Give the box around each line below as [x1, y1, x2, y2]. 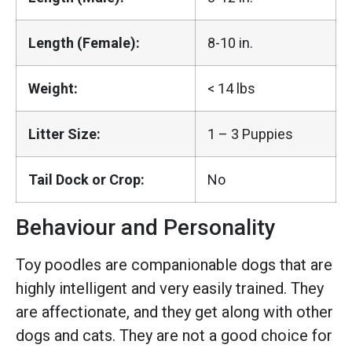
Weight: [28, 79, 78, 97]
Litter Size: [28, 125, 101, 142]
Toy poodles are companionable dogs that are [16, 255, 332, 274]
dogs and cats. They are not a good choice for [16, 325, 332, 345]
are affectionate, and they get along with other [16, 302, 333, 321]
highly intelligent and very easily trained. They [16, 278, 324, 298]
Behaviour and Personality [16, 214, 276, 240]
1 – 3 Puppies [207, 125, 293, 142]
